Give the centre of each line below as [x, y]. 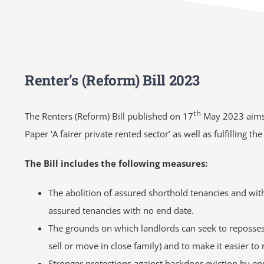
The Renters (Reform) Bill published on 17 [109, 116]
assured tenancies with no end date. [121, 210]
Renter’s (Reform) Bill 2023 [112, 80]
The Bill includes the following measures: [116, 163]
